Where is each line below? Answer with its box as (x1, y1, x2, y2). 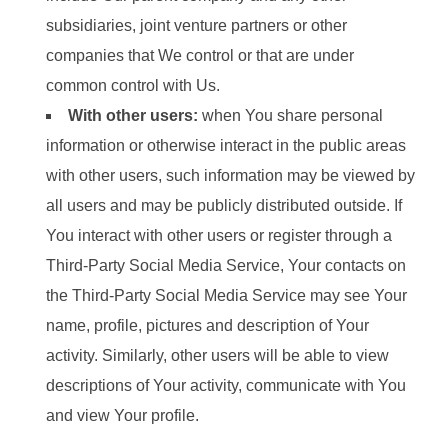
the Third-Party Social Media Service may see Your (46, 287, 407, 305)
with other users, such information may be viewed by (46, 167, 415, 185)
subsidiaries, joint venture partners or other (46, 17, 347, 35)
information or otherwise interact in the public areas (46, 137, 406, 155)
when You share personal (198, 107, 383, 125)
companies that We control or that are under (46, 47, 354, 65)
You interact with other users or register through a (46, 227, 392, 245)
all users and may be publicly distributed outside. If (46, 197, 402, 215)
